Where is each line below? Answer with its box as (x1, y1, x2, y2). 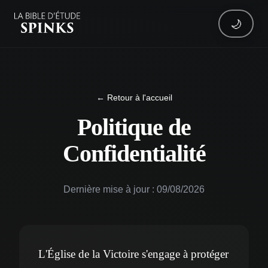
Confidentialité (62, 140, 206, 167)
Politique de (77, 114, 191, 141)
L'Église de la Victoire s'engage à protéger (38, 248, 229, 260)
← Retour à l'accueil (96, 93, 172, 102)
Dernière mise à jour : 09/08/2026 (63, 184, 205, 194)
